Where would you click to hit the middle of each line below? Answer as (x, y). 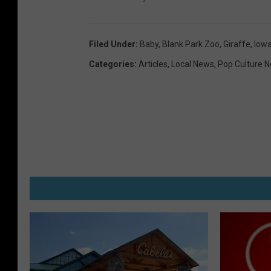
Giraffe (237, 44)
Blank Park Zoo (191, 44)
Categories (112, 64)
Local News (193, 64)
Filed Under (112, 44)
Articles (153, 64)
